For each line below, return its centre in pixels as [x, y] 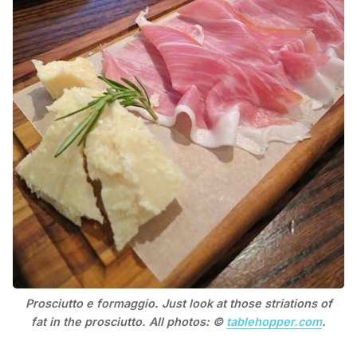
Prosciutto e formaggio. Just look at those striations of [178, 304]
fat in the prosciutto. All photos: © [129, 322]
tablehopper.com [274, 322]
